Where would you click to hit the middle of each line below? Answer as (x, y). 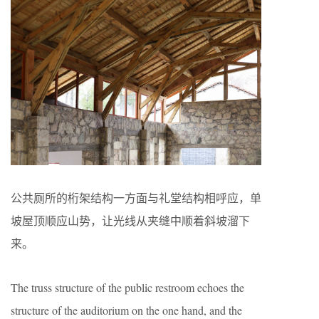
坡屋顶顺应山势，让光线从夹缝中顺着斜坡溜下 (130, 221)
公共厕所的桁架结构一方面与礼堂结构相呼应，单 (136, 198)
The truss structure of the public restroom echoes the (127, 288)
